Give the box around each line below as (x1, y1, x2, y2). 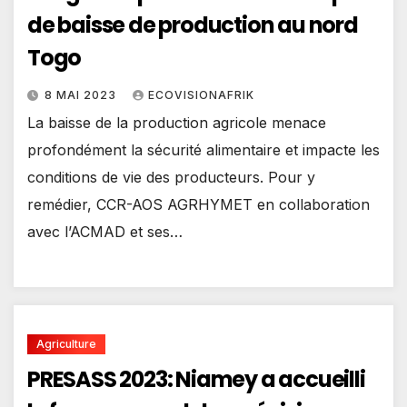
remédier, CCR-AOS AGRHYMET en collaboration (27, 195, 370, 214)
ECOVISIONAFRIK (148, 88, 254, 103)
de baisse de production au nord (27, 10, 358, 41)
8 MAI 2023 (45, 88, 120, 103)
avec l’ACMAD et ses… (27, 223, 183, 242)
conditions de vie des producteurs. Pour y (27, 168, 315, 187)
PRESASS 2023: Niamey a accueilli (27, 364, 365, 395)
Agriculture (36, 337, 96, 352)
